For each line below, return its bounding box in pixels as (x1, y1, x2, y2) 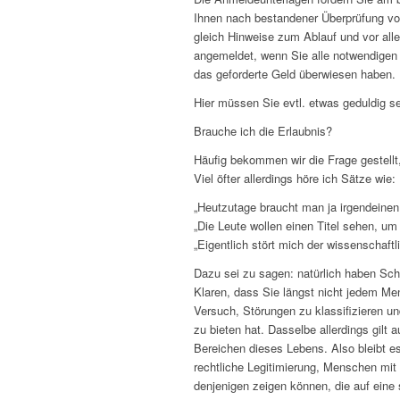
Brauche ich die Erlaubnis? (194, 121, 332, 139)
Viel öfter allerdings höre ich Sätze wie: (194, 169, 396, 187)
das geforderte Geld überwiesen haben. (194, 64, 396, 82)
